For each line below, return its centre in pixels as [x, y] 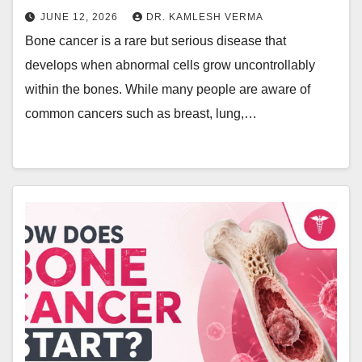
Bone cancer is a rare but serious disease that [156, 41]
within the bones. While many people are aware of [168, 89]
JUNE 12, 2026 [81, 17]
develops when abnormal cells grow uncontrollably [170, 65]
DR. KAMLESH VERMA [205, 17]
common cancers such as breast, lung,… [141, 114]
